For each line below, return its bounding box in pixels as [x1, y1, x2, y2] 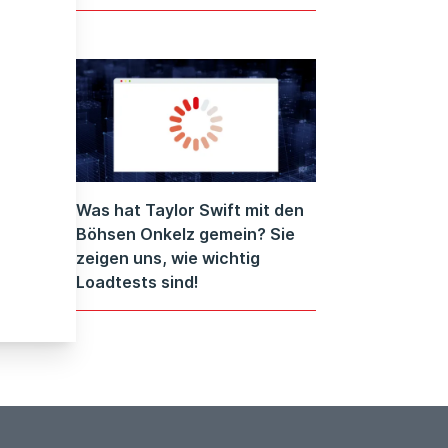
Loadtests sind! [76, 272, 199, 293]
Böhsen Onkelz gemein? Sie [76, 224, 295, 245]
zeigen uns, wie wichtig [76, 248, 260, 269]
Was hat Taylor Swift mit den [76, 200, 304, 221]
